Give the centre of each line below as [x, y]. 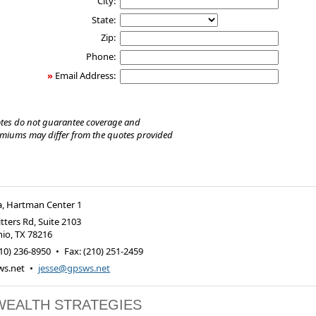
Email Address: [85, 75]
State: [103, 19]
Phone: [101, 56]
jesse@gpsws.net [74, 268]
